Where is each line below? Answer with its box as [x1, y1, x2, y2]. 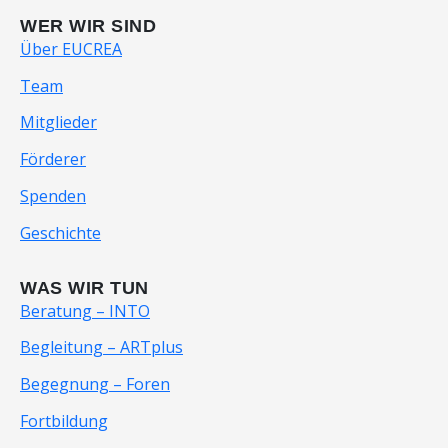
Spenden [20, 184, 86, 207]
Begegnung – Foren [20, 373, 170, 396]
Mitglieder [20, 111, 97, 134]
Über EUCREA [20, 37, 122, 60]
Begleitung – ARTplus [20, 336, 183, 359]
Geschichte [20, 221, 101, 244]
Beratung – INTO [20, 299, 150, 322]
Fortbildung [20, 409, 108, 432]
